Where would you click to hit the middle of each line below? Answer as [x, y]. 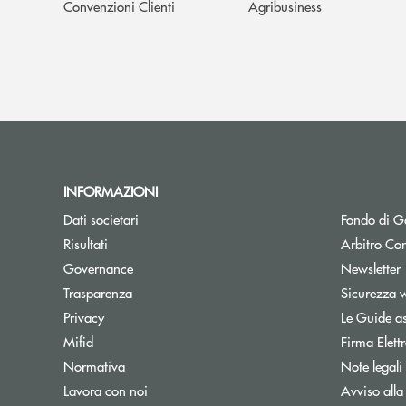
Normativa [94, 365]
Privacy [84, 316]
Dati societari [101, 218]
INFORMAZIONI [114, 190]
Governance [98, 267]
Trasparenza [98, 292]
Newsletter [371, 267]
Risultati [86, 243]
